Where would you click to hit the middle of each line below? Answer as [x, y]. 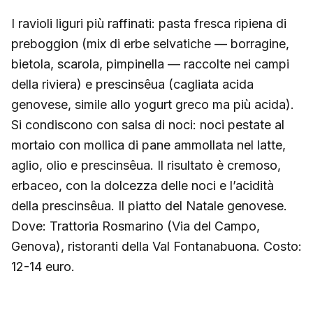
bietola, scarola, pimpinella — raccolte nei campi [150, 64]
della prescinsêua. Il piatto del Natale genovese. [149, 205]
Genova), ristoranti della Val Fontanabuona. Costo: [156, 246]
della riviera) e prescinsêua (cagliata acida [132, 84]
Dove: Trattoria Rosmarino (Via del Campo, [136, 226]
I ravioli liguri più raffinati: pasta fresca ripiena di [149, 23]
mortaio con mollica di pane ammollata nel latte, [148, 145]
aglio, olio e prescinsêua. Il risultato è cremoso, [146, 165]
